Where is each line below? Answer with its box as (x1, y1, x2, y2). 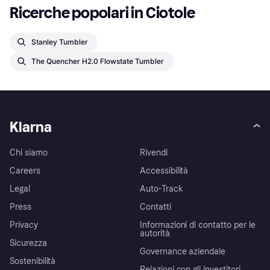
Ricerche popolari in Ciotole (10, 3, 195, 22)
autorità (140, 228, 170, 239)
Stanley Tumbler (31, 37, 88, 46)
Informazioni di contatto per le (140, 220, 256, 231)
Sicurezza (10, 238, 47, 249)
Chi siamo (10, 148, 48, 159)
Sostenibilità (10, 256, 56, 267)
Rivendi (140, 148, 168, 159)
